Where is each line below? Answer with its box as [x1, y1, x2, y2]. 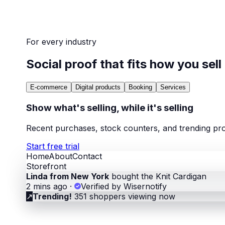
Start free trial [26, 141, 79, 151]
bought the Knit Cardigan [109, 171, 206, 181]
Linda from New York [26, 171, 109, 181]
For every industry [26, 37, 96, 47]
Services [160, 83, 186, 91]
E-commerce [30, 83, 67, 91]
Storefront [26, 161, 66, 171]
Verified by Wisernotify [81, 181, 167, 191]
